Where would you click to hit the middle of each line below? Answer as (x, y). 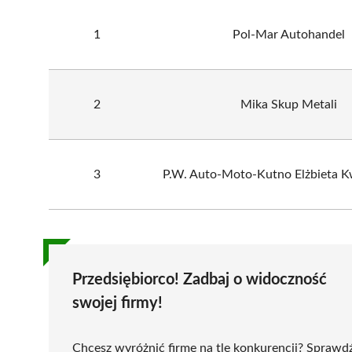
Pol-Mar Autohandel (289, 34)
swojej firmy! (117, 303)
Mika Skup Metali (289, 104)
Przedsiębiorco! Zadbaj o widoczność (200, 279)
